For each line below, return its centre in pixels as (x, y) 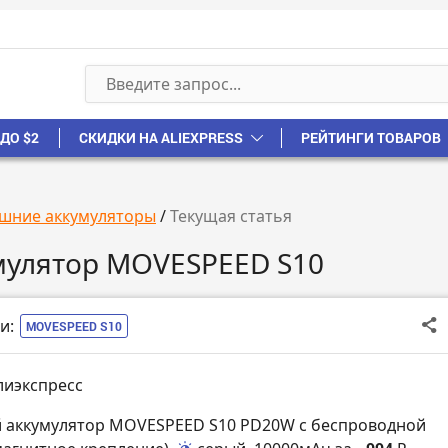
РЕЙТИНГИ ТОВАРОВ (371, 138)
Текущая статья (231, 216)
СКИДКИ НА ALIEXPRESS (161, 138)
